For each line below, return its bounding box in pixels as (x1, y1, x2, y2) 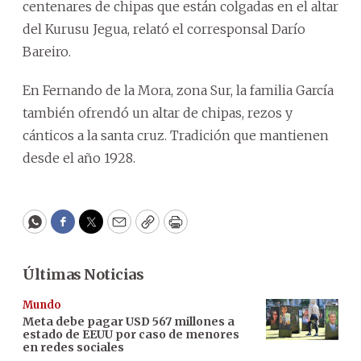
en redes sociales (23, 340, 124, 355)
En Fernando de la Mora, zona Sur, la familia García (23, 82, 334, 98)
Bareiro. (23, 44, 71, 60)
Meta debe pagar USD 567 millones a (23, 314, 234, 329)
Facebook (61, 219, 130, 239)
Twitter (89, 219, 144, 239)
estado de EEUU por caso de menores (23, 327, 239, 342)
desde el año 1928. (23, 150, 135, 166)
